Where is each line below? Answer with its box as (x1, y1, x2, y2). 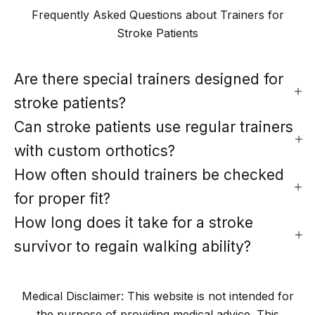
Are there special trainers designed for (14, 70, 283, 88)
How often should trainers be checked (14, 165, 284, 184)
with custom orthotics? (14, 141, 175, 160)
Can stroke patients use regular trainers (14, 117, 293, 136)
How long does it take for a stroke (14, 213, 253, 231)
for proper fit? (14, 189, 110, 207)
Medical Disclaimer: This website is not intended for (21, 288, 294, 303)
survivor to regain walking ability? (14, 237, 251, 255)
